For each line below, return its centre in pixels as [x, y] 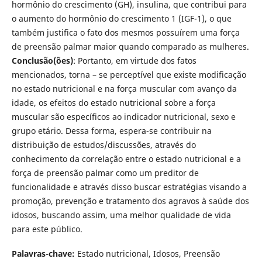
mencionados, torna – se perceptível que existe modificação [129, 74]
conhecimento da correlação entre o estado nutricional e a [126, 158]
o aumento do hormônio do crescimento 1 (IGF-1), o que [121, 18]
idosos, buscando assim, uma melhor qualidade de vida [121, 215]
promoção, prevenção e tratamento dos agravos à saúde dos [130, 201]
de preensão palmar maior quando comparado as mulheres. [130, 46]
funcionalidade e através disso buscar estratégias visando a [129, 187]
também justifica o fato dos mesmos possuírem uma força [125, 32]
